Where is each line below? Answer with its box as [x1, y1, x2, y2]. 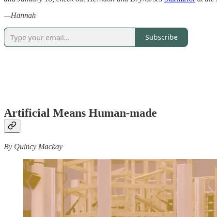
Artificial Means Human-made [4, 107, 157, 120]
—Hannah [4, 11, 36, 19]
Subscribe [145, 32, 178, 42]
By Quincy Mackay [4, 142, 62, 151]
